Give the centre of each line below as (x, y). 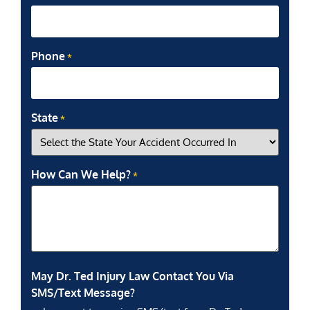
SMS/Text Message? (83, 292)
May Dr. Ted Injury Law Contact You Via (133, 276)
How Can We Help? (81, 174)
